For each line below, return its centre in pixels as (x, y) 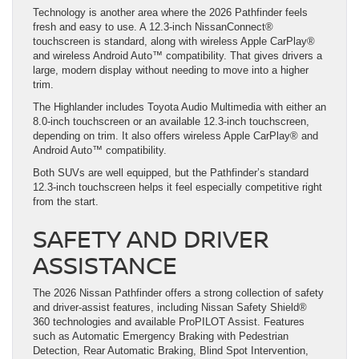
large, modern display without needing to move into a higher (171, 71)
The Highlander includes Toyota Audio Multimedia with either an (179, 107)
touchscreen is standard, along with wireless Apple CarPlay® (174, 42)
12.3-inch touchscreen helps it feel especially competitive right (177, 188)
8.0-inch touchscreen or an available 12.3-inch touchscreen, (171, 122)
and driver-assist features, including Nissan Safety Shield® (170, 308)
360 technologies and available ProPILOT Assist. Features (169, 322)
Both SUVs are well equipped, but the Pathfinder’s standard (171, 173)
